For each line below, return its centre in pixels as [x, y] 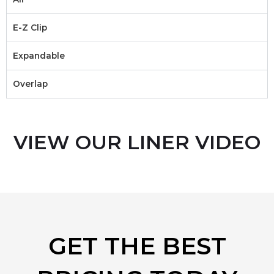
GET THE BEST [137, 246]
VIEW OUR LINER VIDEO [137, 142]
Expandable [39, 55]
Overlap [30, 83]
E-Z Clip [30, 27]
